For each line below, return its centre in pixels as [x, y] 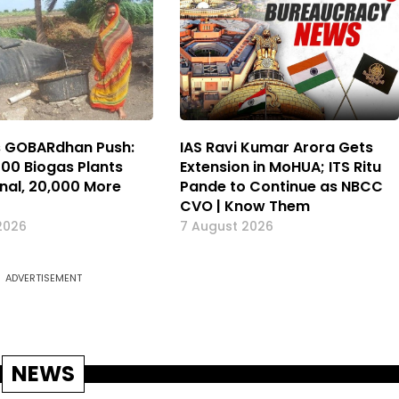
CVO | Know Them [244, 206]
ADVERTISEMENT [43, 277]
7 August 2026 [226, 226]
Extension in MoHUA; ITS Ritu [280, 167]
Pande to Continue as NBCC [281, 186]
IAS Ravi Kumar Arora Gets [276, 147]
